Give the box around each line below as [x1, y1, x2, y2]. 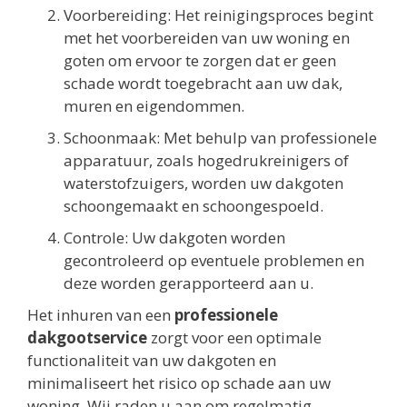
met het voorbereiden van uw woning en [64, 26, 350, 48]
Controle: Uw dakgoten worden [64, 226, 285, 248]
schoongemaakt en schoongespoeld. [64, 194, 323, 216]
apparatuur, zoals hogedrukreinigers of [64, 149, 349, 171]
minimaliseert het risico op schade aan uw [27, 372, 331, 393]
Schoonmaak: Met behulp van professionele [64, 126, 377, 148]
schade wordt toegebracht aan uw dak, [64, 72, 342, 94]
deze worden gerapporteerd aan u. [64, 272, 313, 293]
